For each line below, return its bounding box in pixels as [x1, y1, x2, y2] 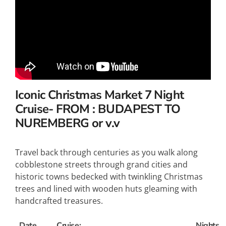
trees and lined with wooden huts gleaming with [15, 183, 197, 195]
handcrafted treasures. [15, 195, 103, 207]
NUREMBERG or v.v [15, 115, 120, 132]
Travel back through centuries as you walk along [15, 147, 198, 158]
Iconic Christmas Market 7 [15, 87, 151, 103]
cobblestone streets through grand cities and [15, 159, 188, 171]
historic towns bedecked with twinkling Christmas [15, 171, 203, 183]
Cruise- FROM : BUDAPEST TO [15, 101, 181, 118]
